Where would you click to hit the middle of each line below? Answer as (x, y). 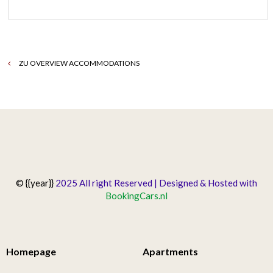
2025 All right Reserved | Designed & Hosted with (155, 183)
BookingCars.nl (136, 195)
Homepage (31, 251)
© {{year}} (35, 183)
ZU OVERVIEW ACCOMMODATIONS (79, 63)
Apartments (170, 251)
